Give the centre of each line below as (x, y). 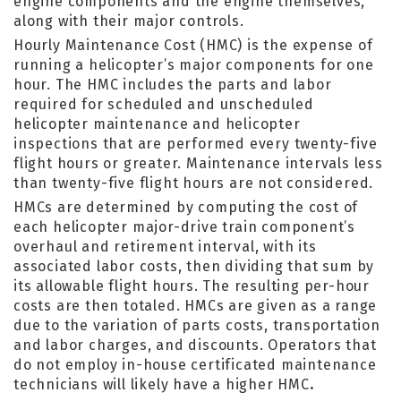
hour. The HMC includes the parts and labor (173, 85)
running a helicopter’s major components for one (194, 65)
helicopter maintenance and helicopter (157, 124)
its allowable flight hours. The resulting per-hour (192, 286)
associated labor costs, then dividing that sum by (194, 266)
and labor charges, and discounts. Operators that (195, 345)
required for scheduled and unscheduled (164, 104)
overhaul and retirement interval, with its (165, 247)
